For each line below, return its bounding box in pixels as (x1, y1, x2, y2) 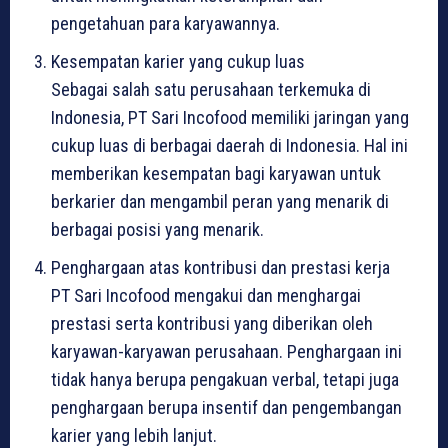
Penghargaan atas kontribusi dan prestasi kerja (51, 257, 390, 279)
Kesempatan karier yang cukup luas (51, 51, 305, 73)
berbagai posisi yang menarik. (51, 219, 264, 241)
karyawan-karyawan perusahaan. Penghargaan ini (51, 341, 402, 363)
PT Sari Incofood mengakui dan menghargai (51, 285, 361, 307)
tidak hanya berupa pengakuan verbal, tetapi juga (51, 369, 399, 391)
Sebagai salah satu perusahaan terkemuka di (51, 79, 371, 101)
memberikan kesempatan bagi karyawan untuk (51, 163, 381, 185)
